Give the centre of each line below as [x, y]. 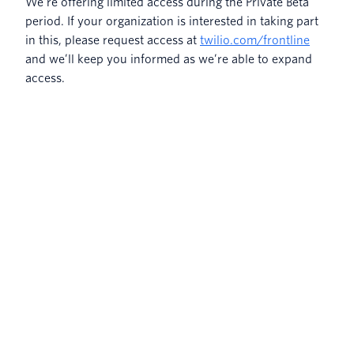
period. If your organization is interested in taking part [172, 21]
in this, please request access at [113, 40]
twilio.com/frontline [255, 40]
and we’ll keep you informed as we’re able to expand [169, 59]
